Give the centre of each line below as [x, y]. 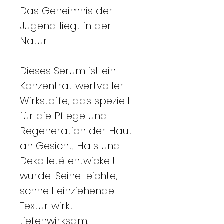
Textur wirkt [47, 206]
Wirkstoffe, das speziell [75, 101]
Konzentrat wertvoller [72, 86]
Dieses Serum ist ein [68, 71]
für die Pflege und [64, 116]
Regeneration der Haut [76, 131]
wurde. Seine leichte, [69, 176]
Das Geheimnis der [66, 11]
